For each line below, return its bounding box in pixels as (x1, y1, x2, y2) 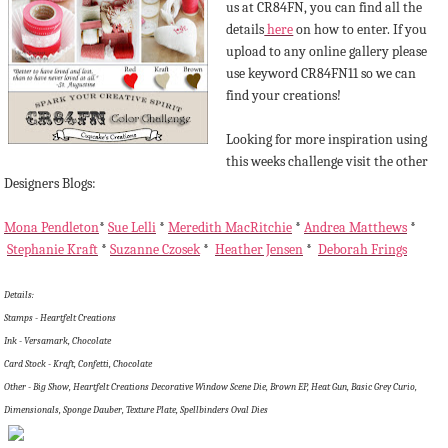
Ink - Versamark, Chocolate (4, 334, 111, 347)
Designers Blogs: (4, 174, 96, 192)
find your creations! (226, 86, 342, 104)
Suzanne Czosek (110, 240, 200, 258)
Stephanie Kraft (7, 240, 98, 258)
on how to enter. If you (293, 20, 428, 38)
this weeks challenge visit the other (226, 152, 429, 170)
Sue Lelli (108, 218, 156, 236)
